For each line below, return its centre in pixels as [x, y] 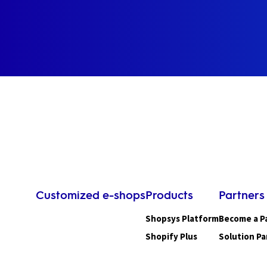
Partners [242, 195]
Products [169, 195]
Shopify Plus [171, 236]
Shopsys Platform [182, 218]
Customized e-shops [91, 195]
